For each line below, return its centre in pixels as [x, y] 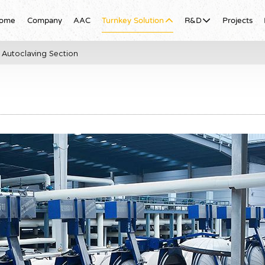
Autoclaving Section [40, 53]
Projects [237, 20]
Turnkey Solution [133, 20]
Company [44, 20]
